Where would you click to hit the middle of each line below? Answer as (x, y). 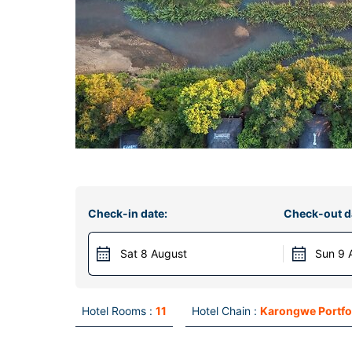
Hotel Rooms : (117, 311)
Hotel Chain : (224, 311)
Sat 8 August (154, 253)
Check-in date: (128, 213)
